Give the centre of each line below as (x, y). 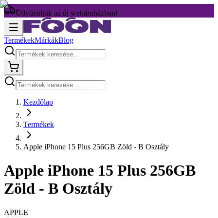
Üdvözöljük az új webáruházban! (67, 13)
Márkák (46, 40)
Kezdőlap (38, 102)
